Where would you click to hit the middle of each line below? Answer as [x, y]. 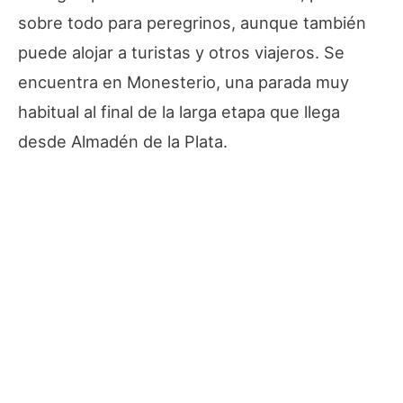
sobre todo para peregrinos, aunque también [192, 22]
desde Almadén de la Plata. [123, 141]
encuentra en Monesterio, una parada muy [184, 81]
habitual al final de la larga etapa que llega [179, 111]
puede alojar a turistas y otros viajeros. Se [181, 52]
